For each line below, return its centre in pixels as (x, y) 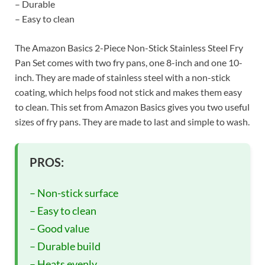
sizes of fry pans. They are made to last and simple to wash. (132, 122)
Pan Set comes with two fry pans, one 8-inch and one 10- (129, 63)
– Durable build (65, 246)
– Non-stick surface (74, 193)
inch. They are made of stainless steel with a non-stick (122, 77)
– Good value (59, 229)
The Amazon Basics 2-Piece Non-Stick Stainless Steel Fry (129, 48)
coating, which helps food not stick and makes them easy (128, 92)
